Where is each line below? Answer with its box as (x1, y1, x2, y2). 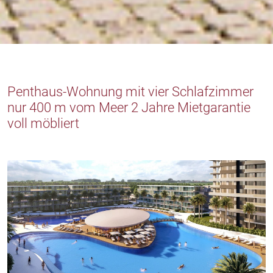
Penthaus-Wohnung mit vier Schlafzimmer (7, 83, 253, 99)
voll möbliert (7, 115, 79, 131)
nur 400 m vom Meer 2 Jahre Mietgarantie (7, 99, 250, 115)
